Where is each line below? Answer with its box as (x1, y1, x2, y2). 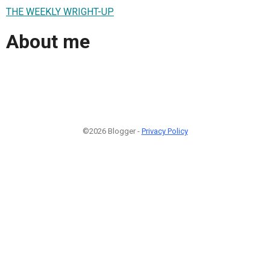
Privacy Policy (141, 126, 188, 136)
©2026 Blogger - (82, 126, 142, 136)
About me (6, 30, 90, 54)
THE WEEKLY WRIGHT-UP (6, 5, 114, 17)
